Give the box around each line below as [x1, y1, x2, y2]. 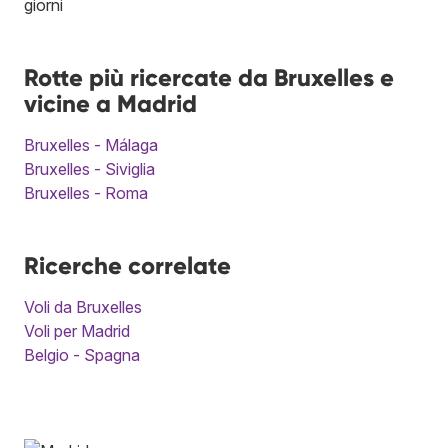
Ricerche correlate [24, 250, 231, 280]
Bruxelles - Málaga [24, 134, 158, 155]
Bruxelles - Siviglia [24, 158, 155, 179]
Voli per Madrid [24, 320, 130, 341]
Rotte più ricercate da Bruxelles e [24, 62, 394, 92]
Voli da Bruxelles [24, 296, 142, 317]
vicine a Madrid [24, 88, 197, 118]
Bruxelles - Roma [24, 182, 148, 203]
